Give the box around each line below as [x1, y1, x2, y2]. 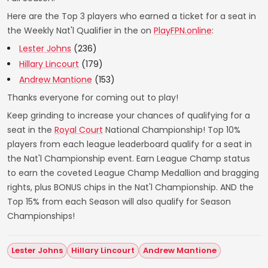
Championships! [7, 210, 75, 222]
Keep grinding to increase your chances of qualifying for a [7, 109, 250, 121]
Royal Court [54, 124, 103, 136]
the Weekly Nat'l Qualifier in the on [7, 25, 154, 36]
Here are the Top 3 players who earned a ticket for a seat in [7, 10, 256, 22]
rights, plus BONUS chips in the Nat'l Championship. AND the [7, 181, 254, 193]
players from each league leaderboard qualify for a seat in [7, 138, 252, 150]
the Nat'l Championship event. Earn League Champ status [7, 153, 250, 165]
